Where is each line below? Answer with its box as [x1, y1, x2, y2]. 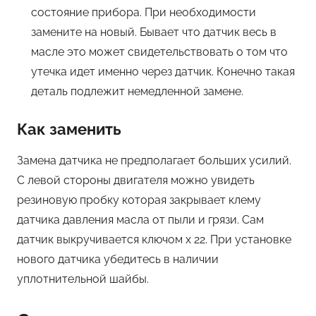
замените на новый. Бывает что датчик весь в [31, 25, 276, 39]
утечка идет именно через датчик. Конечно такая [31, 64, 295, 78]
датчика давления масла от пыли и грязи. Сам [17, 213, 264, 227]
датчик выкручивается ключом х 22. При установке [17, 233, 291, 247]
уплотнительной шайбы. [17, 272, 149, 286]
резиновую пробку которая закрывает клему [17, 193, 261, 207]
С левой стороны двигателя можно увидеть [17, 174, 255, 188]
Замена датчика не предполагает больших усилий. [17, 154, 291, 168]
